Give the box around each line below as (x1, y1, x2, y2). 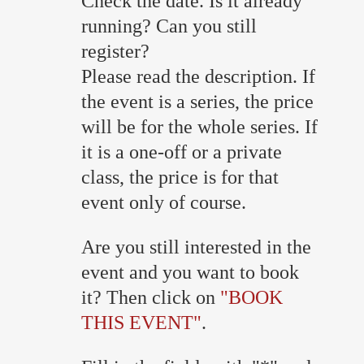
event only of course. (81, 191, 262, 213)
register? (81, 40, 149, 62)
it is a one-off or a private (81, 141, 282, 162)
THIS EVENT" (81, 311, 201, 333)
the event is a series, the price (81, 90, 314, 112)
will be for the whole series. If (81, 115, 318, 137)
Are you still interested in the (81, 236, 311, 258)
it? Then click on (81, 286, 220, 308)
